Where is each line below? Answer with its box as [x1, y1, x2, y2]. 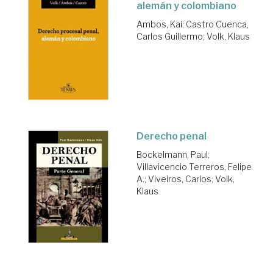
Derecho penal [136, 130, 207, 143]
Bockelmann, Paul [136, 149, 208, 160]
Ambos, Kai [136, 18, 182, 29]
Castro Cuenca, [186, 18, 249, 29]
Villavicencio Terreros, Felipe [136, 161, 252, 172]
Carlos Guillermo [136, 30, 203, 41]
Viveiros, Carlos [148, 174, 211, 185]
